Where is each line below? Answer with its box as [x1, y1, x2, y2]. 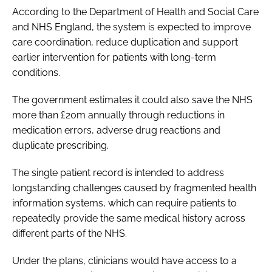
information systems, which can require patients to [12, 197, 237, 209]
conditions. [12, 66, 63, 78]
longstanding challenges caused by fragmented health [12, 182, 256, 194]
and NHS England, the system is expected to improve [12, 21, 251, 33]
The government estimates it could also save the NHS [12, 93, 253, 106]
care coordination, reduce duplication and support [12, 36, 238, 48]
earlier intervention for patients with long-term [12, 51, 216, 63]
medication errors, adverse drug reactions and [12, 124, 220, 136]
